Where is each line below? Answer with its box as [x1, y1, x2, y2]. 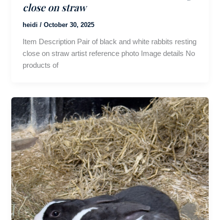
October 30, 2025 [43, 21, 94, 29]
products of [22, 61, 58, 70]
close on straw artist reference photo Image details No [22, 49, 195, 58]
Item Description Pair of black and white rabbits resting [22, 37, 196, 46]
